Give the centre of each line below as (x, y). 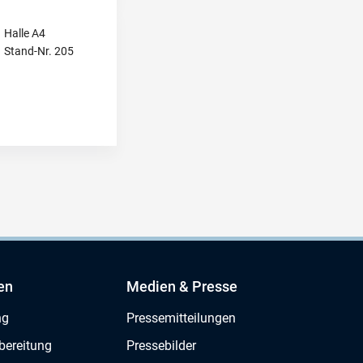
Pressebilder (161, 345)
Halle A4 (25, 33)
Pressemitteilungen (181, 318)
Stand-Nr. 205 (39, 51)
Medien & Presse (182, 286)
